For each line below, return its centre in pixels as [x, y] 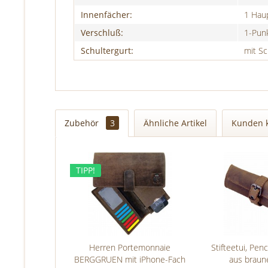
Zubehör [83, 123]
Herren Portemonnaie [130, 247]
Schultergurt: [107, 50]
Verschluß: [102, 32]
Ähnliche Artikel [175, 123]
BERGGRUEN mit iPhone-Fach [130, 259]
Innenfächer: [106, 14]
